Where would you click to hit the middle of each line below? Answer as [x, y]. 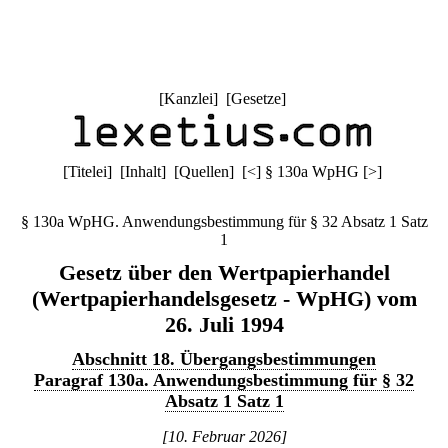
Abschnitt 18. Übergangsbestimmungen [224, 359]
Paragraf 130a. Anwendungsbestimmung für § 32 [224, 380]
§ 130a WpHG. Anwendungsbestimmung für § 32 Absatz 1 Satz [224, 221]
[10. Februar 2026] [224, 436]
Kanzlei [188, 98]
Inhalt [142, 171]
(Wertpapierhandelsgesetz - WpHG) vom [224, 298]
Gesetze [255, 98]
